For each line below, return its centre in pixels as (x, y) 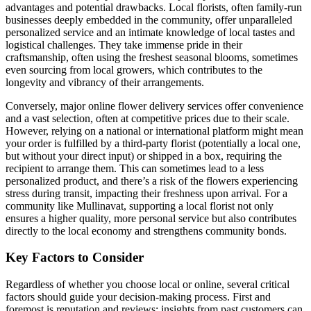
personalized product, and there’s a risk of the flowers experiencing (152, 180)
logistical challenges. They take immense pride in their (124, 44)
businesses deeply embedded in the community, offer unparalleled (149, 19)
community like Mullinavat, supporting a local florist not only (140, 205)
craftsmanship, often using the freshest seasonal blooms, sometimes (152, 57)
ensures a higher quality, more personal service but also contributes (151, 218)
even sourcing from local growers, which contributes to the (134, 69)
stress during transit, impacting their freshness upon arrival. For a (146, 193)
